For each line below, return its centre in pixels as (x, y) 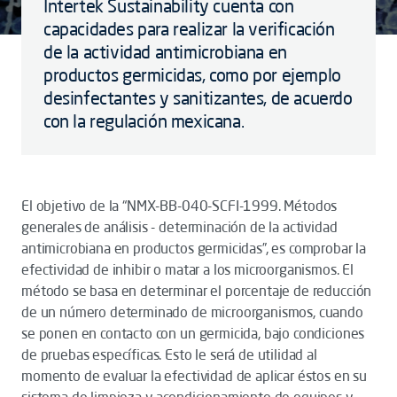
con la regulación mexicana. (144, 121)
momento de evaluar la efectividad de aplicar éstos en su (195, 376)
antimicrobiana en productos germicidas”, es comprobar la (194, 248)
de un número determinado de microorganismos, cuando (192, 312)
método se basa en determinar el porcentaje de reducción (197, 291)
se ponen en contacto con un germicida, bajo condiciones (193, 333)
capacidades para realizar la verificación (189, 29)
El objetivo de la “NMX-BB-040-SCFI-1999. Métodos (179, 206)
